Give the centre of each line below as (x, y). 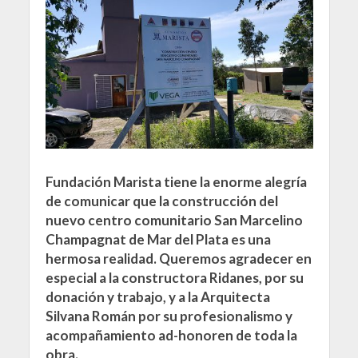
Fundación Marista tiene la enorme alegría (176, 182)
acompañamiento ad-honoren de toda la (171, 336)
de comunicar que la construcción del (161, 201)
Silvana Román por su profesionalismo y (169, 316)
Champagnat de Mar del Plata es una (158, 240)
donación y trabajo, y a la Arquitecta (157, 297)
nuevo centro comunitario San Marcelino (174, 221)
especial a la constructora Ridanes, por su (174, 278)
